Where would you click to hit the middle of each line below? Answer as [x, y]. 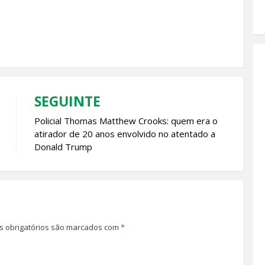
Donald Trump [63, 147]
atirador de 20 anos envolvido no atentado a [125, 134]
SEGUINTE [67, 101]
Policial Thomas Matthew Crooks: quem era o [126, 121]
